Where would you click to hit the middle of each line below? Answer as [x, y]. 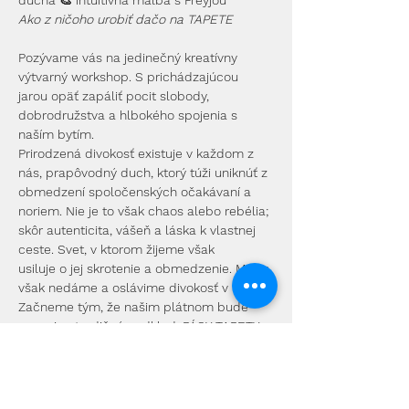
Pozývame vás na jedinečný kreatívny [130, 58]
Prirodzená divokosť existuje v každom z [138, 153]
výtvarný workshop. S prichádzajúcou [130, 77]
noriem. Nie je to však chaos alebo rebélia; [145, 211]
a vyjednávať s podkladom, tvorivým [127, 364]
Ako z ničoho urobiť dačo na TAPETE [126, 19]
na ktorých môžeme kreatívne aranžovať [139, 345]
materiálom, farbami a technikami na [130, 383]
